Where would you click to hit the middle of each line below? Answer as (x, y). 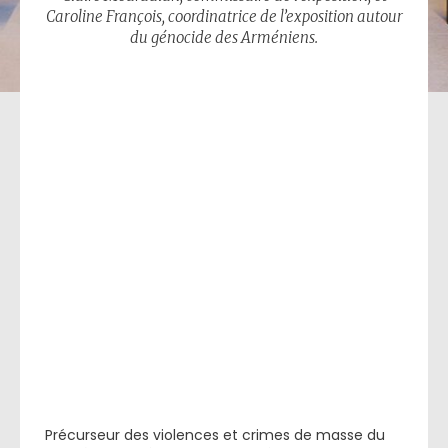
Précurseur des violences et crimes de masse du (215, 435)
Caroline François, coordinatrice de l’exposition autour (224, 16)
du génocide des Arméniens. (224, 37)
